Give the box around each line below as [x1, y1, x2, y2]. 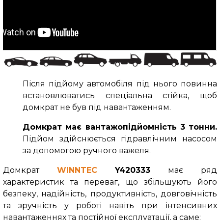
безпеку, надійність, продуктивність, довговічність [2, 189, 218, 198]
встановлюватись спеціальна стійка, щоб [22, 90, 218, 100]
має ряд [150, 165, 218, 175]
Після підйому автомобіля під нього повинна [22, 79, 218, 88]
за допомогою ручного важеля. [22, 145, 151, 155]
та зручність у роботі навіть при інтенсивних [2, 200, 218, 210]
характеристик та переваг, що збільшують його [2, 177, 218, 187]
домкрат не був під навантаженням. [22, 102, 171, 112]
